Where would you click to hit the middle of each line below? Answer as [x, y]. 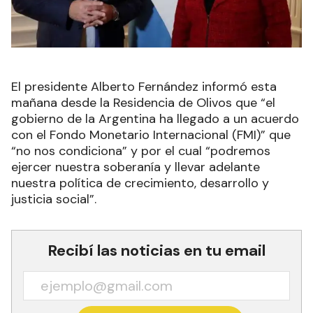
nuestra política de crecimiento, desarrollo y [140, 183]
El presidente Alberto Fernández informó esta [144, 87]
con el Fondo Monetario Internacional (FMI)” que [151, 135]
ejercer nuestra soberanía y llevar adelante [136, 167]
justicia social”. [54, 199]
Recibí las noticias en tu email [156, 251]
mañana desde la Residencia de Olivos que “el [143, 103]
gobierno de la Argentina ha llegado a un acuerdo [155, 119]
